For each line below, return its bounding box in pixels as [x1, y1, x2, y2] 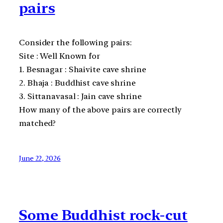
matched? [19, 118, 56, 128]
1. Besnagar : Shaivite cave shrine [19, 64, 146, 74]
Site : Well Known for [19, 51, 100, 61]
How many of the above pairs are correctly [19, 105, 182, 114]
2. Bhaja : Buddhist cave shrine [19, 78, 136, 88]
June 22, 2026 [19, 154, 61, 162]
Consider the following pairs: [19, 37, 132, 47]
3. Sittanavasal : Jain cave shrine [19, 91, 142, 101]
